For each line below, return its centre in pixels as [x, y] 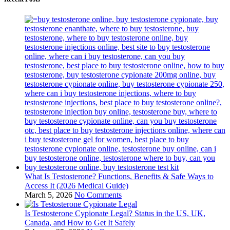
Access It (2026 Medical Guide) [76, 186]
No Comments [98, 195]
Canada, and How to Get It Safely [80, 223]
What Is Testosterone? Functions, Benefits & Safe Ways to [119, 177]
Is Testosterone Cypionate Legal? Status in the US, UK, [115, 214]
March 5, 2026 [49, 195]
